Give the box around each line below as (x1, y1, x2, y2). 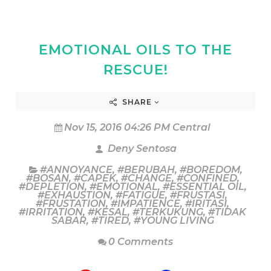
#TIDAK (208, 206, 246, 218)
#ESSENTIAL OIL (162, 180, 244, 192)
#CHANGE (120, 172, 172, 184)
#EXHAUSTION (38, 189, 111, 201)
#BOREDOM (179, 163, 240, 175)
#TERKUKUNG (132, 206, 203, 218)
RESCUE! (103, 60, 168, 78)
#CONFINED (176, 172, 237, 184)
